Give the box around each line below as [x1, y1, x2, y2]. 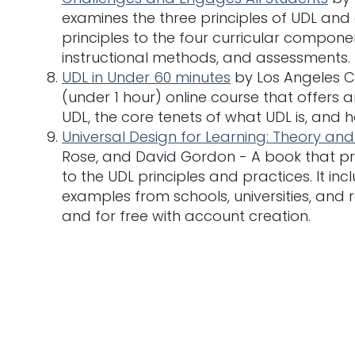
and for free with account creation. [62, 205, 311, 226]
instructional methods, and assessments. [62, 47, 350, 67]
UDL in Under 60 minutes [62, 67, 231, 87]
